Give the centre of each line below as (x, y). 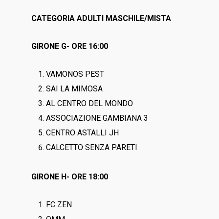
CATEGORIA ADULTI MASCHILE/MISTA (101, 18)
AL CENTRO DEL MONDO (90, 103)
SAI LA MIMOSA (75, 89)
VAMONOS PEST (75, 74)
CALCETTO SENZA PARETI (92, 147)
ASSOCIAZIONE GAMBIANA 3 (97, 118)
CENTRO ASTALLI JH (83, 133)
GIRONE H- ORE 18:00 (70, 177)
